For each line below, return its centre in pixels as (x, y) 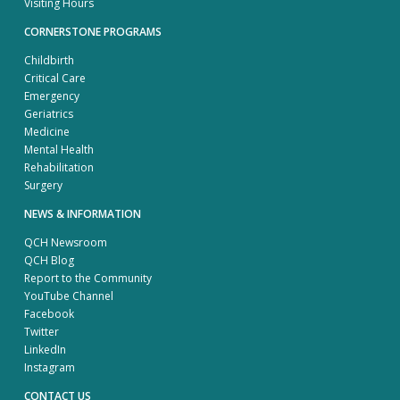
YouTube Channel (69, 296)
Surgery (43, 185)
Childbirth (49, 60)
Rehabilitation (59, 167)
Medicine (47, 131)
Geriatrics (49, 113)
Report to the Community (88, 278)
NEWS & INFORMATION (83, 213)
